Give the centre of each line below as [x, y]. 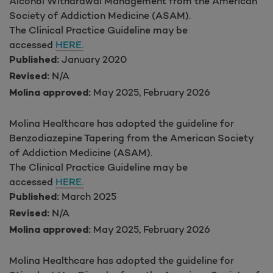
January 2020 [93, 59]
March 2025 [88, 196]
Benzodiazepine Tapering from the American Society [131, 137]
